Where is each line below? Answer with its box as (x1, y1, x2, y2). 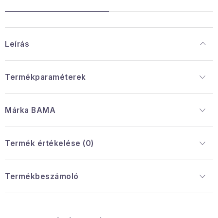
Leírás (5, 39, 29, 49)
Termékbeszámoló (5, 171, 79, 181)
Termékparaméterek (5, 72, 86, 82)
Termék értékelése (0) (5, 138, 94, 148)
